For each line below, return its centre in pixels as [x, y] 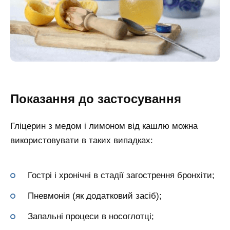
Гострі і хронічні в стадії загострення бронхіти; [121, 176]
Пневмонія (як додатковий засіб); [95, 196]
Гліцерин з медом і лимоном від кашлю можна [104, 126]
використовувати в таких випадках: [82, 140]
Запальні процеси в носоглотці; [91, 217]
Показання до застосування [96, 99]
